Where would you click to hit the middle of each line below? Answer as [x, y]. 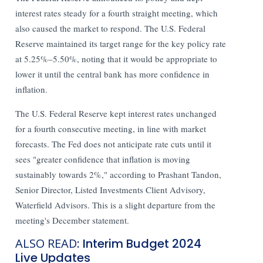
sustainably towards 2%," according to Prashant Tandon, [119, 174]
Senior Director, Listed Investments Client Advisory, [111, 189]
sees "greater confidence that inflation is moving [103, 159]
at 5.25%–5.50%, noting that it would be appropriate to [117, 58]
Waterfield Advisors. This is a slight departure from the [116, 205]
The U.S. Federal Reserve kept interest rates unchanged [116, 113]
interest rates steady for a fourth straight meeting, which [117, 13]
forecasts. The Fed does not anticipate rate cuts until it [114, 144]
